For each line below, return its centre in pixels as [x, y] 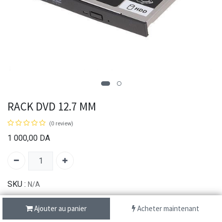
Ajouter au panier [60, 209]
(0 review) [61, 123]
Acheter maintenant [168, 209]
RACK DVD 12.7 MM [52, 106]
